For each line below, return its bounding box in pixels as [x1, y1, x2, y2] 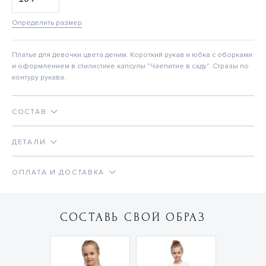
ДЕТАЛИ [12, 138, 46, 147]
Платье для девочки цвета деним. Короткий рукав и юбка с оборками [12, 50, 252, 60]
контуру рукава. [12, 73, 66, 83]
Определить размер [12, 18, 82, 28]
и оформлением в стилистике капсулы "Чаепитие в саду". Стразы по [12, 62, 249, 71]
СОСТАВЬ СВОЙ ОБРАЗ [60, 211, 206, 224]
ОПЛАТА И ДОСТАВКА [12, 168, 105, 178]
